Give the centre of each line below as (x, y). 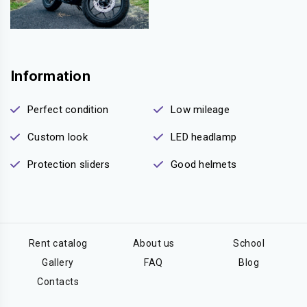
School (249, 244)
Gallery (58, 263)
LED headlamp (204, 137)
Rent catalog (58, 244)
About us (153, 244)
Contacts (58, 282)
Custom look (58, 137)
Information (50, 76)
